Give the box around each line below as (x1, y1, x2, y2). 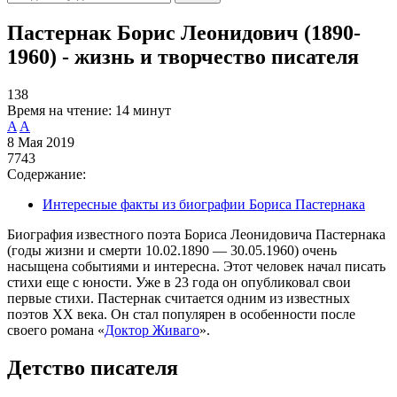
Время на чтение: (7, 102, 112, 118)
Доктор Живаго (105, 322, 199, 338)
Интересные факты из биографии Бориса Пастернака (43, 196, 365, 212)
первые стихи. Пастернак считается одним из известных (7, 290, 350, 306)
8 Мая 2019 (7, 134, 74, 150)
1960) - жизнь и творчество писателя (7, 44, 359, 68)
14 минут (115, 102, 171, 118)
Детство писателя (7, 355, 178, 379)
